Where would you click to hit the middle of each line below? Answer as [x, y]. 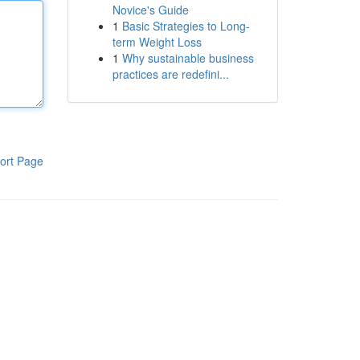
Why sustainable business [188, 58]
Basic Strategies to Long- [186, 26]
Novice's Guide [150, 10]
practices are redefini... [170, 74]
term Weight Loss [157, 42]
